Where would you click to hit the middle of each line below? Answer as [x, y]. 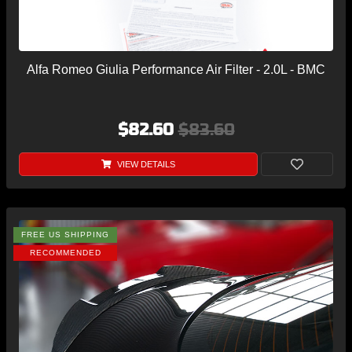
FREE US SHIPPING [65, 235]
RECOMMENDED [65, 253]
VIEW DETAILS [145, 165]
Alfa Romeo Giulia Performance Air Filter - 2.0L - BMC [176, 70]
